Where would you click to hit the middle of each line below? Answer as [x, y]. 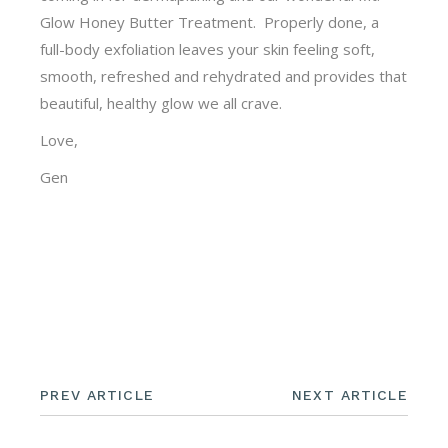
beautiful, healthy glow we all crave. [161, 102]
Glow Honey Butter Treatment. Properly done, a [210, 21]
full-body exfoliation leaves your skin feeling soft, [208, 48]
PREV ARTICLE [97, 394]
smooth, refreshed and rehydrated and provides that [224, 75]
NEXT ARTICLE [350, 394]
